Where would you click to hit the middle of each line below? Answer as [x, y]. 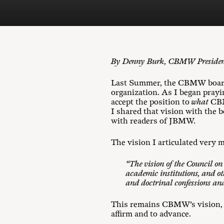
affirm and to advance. [151, 214]
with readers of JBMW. [153, 121]
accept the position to [151, 102]
